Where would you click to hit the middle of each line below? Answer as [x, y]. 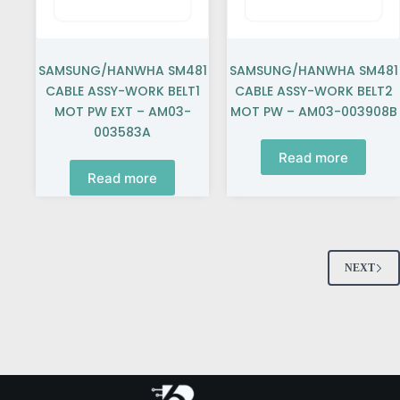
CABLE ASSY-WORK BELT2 [313, 91]
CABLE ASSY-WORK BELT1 [122, 91]
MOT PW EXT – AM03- [122, 112]
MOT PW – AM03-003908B [313, 112]
